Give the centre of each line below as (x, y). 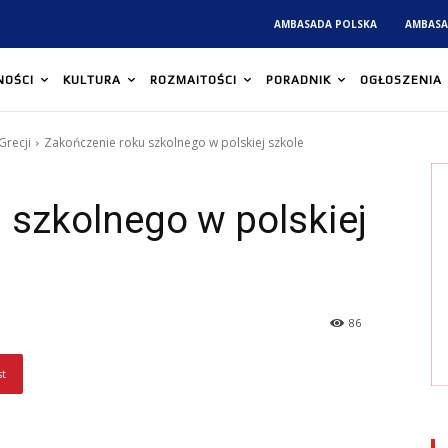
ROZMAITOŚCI (193, 80)
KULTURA (92, 80)
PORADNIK (298, 80)
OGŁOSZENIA (401, 80)
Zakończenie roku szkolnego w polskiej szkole (174, 143)
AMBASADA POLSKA (326, 24)
